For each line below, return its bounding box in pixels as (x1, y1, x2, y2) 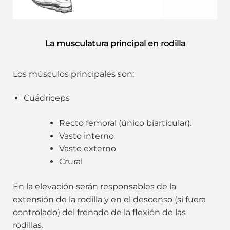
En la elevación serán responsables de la (13, 181, 176, 191)
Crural (59, 156, 83, 166)
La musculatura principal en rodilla (45, 39, 185, 49)
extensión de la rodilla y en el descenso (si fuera (13, 194, 206, 204)
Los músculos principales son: (13, 69, 134, 80)
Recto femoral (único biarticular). (59, 118, 191, 128)
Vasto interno (59, 130, 114, 141)
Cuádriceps (23, 92, 70, 103)
